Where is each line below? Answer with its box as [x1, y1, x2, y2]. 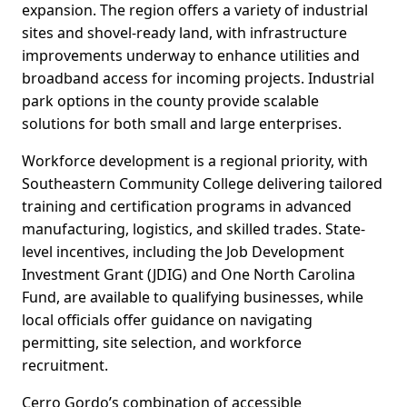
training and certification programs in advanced [22, 196, 352, 217]
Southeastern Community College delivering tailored [22, 174, 382, 194]
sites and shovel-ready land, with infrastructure [22, 23, 347, 44]
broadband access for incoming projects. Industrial [22, 68, 374, 89]
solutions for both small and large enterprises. [22, 114, 342, 134]
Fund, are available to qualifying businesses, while [22, 287, 363, 308]
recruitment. [22, 355, 108, 376]
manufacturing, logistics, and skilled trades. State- [22, 219, 365, 240]
